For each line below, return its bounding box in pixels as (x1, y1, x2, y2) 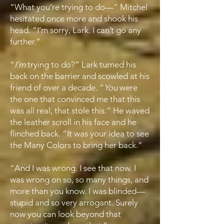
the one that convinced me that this (10, 94, 140, 104)
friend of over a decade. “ (10, 82, 104, 92)
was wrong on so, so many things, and (10, 174, 148, 184)
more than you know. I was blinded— (10, 186, 145, 196)
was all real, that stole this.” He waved (10, 105, 149, 115)
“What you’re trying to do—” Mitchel (10, 2, 147, 12)
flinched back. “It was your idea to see (10, 128, 149, 138)
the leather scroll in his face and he (10, 117, 136, 127)
